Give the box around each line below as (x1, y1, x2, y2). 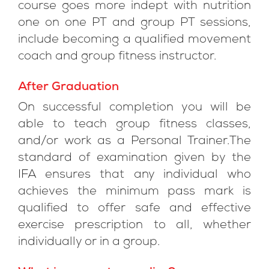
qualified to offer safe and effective (18, 203, 251, 215)
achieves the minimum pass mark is (18, 186, 251, 198)
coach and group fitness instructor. (18, 51, 217, 63)
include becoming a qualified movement (18, 34, 251, 46)
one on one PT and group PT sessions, (18, 17, 251, 29)
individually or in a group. (18, 237, 160, 249)
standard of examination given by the (18, 153, 251, 165)
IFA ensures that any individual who (18, 169, 251, 181)
